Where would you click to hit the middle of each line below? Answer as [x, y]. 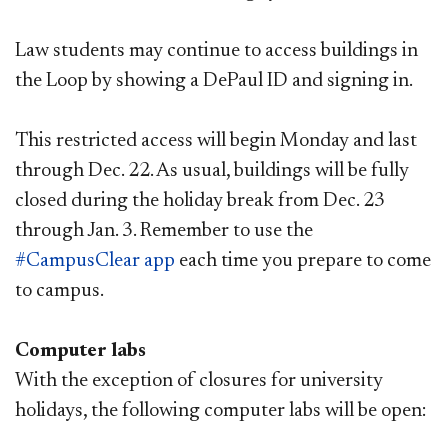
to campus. [59, 290]
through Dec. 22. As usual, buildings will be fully [212, 170]
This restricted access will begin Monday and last [216, 140]
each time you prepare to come [303, 260]
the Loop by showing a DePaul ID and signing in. [214, 80]
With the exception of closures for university [199, 380]
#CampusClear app [95, 260]
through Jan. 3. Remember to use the [164, 230]
